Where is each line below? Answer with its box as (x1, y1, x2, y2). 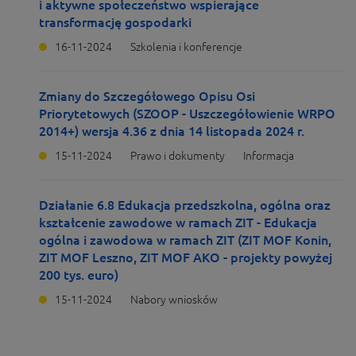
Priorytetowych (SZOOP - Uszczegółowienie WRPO (39, 106, 335, 121)
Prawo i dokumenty (130, 149, 225, 162)
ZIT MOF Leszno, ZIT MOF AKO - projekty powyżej (39, 250, 332, 265)
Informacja (243, 149, 294, 162)
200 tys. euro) (39, 268, 118, 282)
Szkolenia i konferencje (130, 41, 242, 53)
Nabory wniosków (130, 293, 218, 306)
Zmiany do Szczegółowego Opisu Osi (39, 89, 255, 103)
